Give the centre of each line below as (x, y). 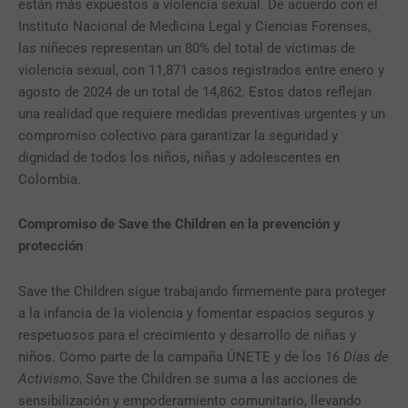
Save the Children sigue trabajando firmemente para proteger (202, 291)
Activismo (49, 378)
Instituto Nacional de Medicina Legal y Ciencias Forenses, (194, 26)
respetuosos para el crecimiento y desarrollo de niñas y (187, 335)
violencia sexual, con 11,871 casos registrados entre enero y (201, 70)
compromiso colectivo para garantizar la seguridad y (178, 135)
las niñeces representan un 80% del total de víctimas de (187, 48)
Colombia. (50, 179)
